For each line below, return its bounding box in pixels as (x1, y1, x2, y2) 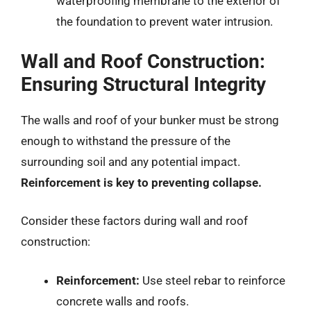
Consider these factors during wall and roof (21, 214, 248, 228)
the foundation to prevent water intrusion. (56, 15, 273, 28)
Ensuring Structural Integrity (21, 72, 266, 96)
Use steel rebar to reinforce (140, 273, 285, 287)
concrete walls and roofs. (56, 294, 189, 308)
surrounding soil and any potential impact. (21, 154, 240, 169)
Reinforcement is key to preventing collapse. (21, 175, 262, 190)
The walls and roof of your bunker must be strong (21, 112, 279, 127)
